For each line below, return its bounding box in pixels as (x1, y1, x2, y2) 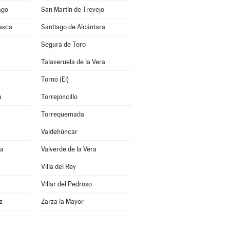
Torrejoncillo (41, 93, 78, 101)
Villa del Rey (41, 163, 76, 170)
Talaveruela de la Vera (41, 58, 105, 66)
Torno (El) (41, 75, 69, 83)
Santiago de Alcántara (41, 23, 105, 31)
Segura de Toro (41, 41, 86, 48)
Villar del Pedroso (41, 180, 92, 188)
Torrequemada (41, 110, 84, 118)
